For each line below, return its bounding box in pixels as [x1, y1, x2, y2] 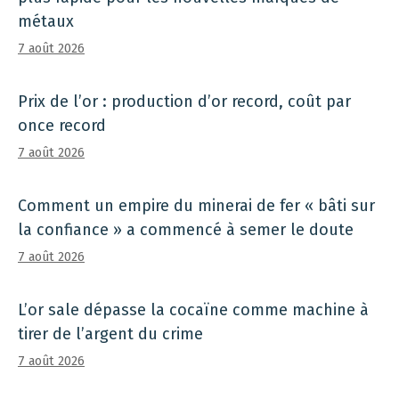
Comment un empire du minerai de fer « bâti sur [18, 195, 375, 216]
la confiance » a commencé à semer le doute [18, 219, 354, 240]
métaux [18, 11, 74, 31]
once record [18, 115, 106, 135]
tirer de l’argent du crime [18, 323, 203, 344]
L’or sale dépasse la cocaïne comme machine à [18, 299, 369, 320]
